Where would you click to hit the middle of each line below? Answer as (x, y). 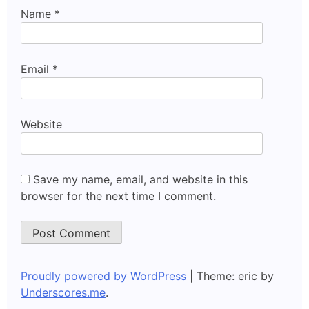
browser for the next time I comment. (118, 196)
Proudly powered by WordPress (105, 276)
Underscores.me (63, 292)
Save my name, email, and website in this (140, 179)
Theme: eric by (235, 276)
